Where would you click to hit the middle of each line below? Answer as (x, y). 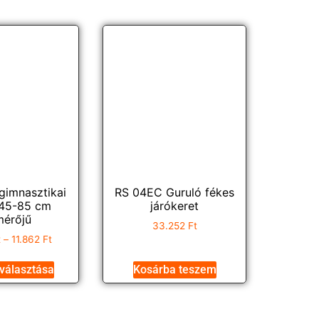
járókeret (175, 206)
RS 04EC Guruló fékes (175, 193)
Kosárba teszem (174, 270)
